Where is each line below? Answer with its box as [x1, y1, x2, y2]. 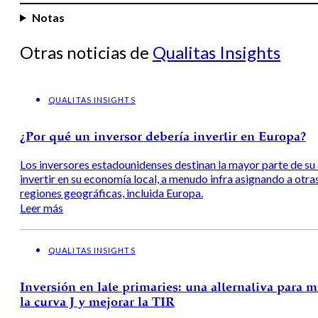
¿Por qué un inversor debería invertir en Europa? [20, 130, 306, 143]
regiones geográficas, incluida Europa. [20, 185, 203, 199]
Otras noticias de [20, 41, 153, 62]
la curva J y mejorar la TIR [20, 295, 175, 309]
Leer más [20, 200, 63, 214]
